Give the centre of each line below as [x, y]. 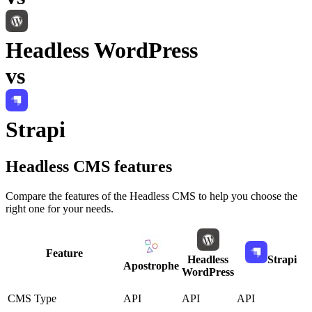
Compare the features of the [68, 196]
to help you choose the [247, 196]
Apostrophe [151, 266]
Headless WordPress [102, 50]
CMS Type [32, 299]
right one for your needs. [60, 209]
